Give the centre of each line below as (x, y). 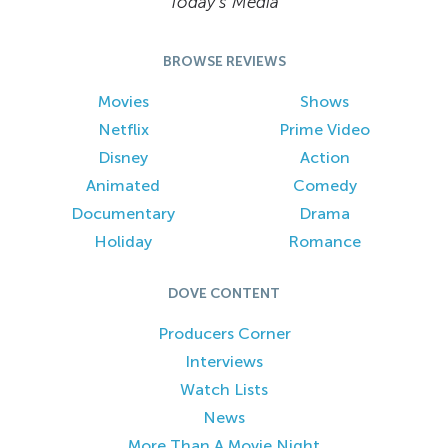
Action (324, 158)
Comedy (324, 186)
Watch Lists (224, 390)
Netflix (123, 130)
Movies (123, 102)
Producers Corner (224, 334)
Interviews (224, 362)
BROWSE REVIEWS (224, 61)
